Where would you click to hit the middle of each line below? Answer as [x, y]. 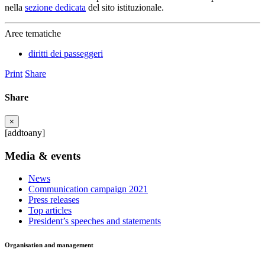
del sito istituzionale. [125, 8]
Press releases [54, 200]
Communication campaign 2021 [88, 189]
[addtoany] [25, 132]
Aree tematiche [33, 34]
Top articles [50, 211]
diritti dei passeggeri [66, 54]
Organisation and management [49, 245]
